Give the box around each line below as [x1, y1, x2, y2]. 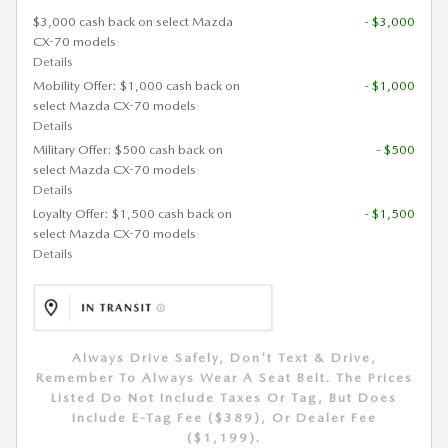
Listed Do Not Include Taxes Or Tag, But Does [51, 390, 397, 406]
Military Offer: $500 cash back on [33, 142, 223, 158]
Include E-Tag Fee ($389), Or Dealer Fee [71, 410, 377, 426]
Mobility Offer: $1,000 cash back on [33, 78, 240, 94]
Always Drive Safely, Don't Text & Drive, [71, 350, 377, 366]
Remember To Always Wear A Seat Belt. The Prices [35, 370, 413, 386]
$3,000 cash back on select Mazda [33, 14, 233, 30]
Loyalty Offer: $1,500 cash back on [33, 206, 232, 222]
